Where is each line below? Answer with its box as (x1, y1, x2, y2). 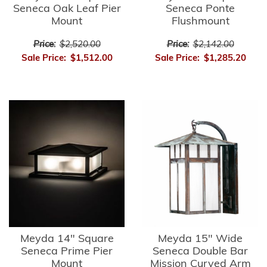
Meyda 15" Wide (158, 233, 243, 245)
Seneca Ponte (166, 3, 235, 15)
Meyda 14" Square (20, 233, 114, 245)
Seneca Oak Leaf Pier (13, 3, 121, 15)
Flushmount (171, 15, 229, 27)
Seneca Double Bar (153, 246, 248, 257)
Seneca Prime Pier (21, 246, 113, 257)
